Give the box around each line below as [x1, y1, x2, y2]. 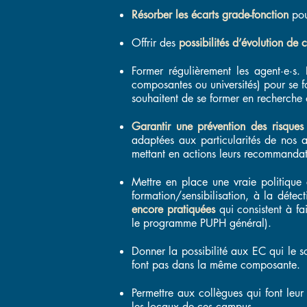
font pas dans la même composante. [132, 258, 304, 272]
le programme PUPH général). [132, 216, 271, 230]
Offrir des [132, 36, 179, 50]
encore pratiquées [132, 202, 215, 217]
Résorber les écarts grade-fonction [132, 8, 288, 22]
